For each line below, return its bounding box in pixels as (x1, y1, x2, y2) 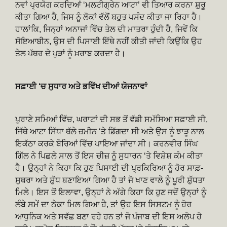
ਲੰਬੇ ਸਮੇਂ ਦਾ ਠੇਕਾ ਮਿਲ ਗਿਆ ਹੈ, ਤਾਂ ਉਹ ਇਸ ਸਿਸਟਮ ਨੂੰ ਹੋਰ (15, 200, 192, 209)
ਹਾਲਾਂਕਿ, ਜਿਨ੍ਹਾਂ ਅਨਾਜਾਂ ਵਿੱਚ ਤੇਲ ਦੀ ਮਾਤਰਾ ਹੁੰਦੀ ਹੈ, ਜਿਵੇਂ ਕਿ (15, 24, 198, 33)
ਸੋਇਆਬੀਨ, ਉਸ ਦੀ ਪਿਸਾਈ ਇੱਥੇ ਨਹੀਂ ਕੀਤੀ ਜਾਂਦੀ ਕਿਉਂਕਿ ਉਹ (15, 36, 202, 46)
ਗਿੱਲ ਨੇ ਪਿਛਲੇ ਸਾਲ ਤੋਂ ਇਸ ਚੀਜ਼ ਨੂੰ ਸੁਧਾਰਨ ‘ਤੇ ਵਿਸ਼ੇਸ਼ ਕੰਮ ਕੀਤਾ (15, 151, 203, 160)
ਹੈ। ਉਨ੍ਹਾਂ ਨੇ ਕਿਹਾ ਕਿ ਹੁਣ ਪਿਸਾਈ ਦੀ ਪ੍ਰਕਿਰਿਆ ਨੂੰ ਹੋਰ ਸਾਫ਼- (15, 163, 203, 172)
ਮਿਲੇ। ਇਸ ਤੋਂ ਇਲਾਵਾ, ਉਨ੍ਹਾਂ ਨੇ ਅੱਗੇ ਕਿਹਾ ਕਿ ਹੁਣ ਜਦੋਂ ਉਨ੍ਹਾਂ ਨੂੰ (15, 187, 206, 197)
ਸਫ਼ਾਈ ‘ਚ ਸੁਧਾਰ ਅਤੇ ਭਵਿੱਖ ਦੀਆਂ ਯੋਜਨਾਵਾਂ (15, 82, 147, 91)
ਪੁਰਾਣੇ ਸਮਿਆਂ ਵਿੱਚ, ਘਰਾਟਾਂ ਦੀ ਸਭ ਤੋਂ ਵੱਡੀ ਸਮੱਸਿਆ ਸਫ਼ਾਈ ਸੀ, (15, 115, 208, 124)
